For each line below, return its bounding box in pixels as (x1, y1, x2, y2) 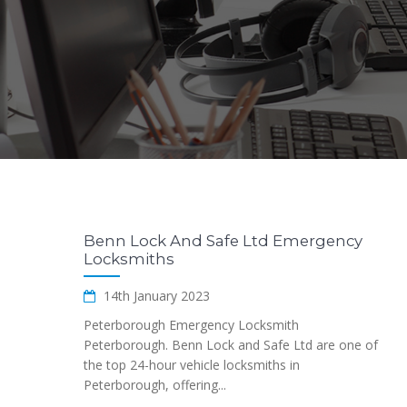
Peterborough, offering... (84, 376, 226, 393)
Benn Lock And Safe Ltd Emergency (84, 232, 362, 250)
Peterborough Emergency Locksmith (84, 316, 299, 333)
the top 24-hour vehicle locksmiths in (84, 356, 300, 373)
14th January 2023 (100, 287, 210, 304)
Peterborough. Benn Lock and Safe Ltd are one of (84, 336, 378, 353)
